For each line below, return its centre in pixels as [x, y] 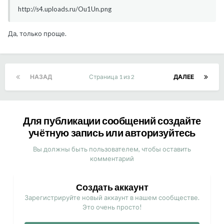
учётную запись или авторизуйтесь [112, 133]
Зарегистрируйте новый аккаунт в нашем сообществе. [112, 198]
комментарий [112, 159]
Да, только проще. [37, 34]
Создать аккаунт [112, 187]
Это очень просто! [112, 207]
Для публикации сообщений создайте [112, 121]
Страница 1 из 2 [113, 77]
